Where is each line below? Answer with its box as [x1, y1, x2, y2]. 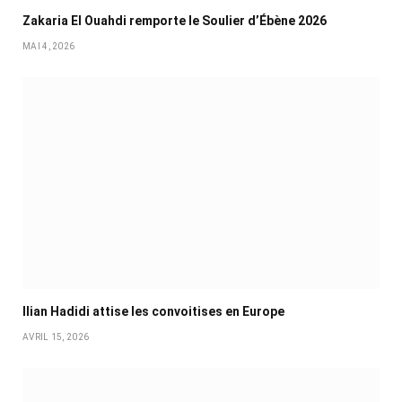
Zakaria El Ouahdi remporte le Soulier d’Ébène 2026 [22, 13, 327, 28]
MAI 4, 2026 [22, 40, 75, 51]
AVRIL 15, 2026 [22, 332, 90, 343]
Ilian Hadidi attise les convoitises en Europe [22, 304, 284, 319]
